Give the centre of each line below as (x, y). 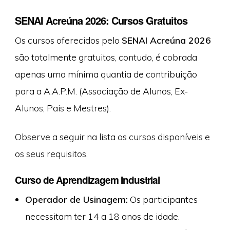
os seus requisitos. (51, 153)
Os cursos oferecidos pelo (68, 40)
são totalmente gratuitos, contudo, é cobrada (106, 57)
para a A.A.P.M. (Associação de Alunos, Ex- (101, 91)
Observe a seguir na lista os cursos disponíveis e (112, 136)
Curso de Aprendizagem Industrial (87, 180)
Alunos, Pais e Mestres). (63, 108)
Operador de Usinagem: (76, 199)
